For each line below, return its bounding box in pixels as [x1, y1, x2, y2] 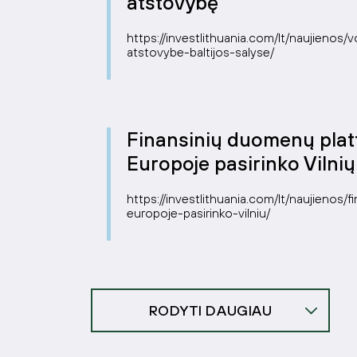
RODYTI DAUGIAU [148, 302, 273, 319]
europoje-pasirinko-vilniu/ [127, 206, 270, 220]
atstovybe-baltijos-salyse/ [127, 45, 274, 59]
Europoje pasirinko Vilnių [127, 151, 355, 175]
